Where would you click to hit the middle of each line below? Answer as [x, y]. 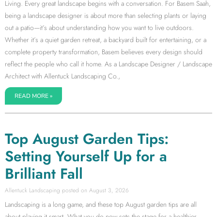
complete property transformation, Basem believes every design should [104, 52]
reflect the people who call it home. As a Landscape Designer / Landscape [108, 64]
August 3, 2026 [108, 190]
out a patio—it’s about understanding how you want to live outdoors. [99, 28]
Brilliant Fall [44, 174]
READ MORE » [33, 96]
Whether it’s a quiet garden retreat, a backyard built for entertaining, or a [106, 40]
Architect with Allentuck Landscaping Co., [62, 76]
